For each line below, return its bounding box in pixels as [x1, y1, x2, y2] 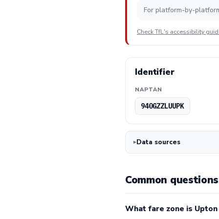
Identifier [135, 66, 175, 78]
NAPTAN [135, 86, 162, 93]
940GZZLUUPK [141, 101, 184, 110]
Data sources [136, 137, 180, 147]
